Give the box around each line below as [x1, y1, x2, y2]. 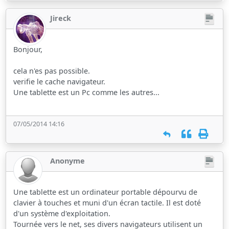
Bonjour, [13, 44, 43, 54]
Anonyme [50, 155, 85, 166]
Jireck [50, 13, 72, 23]
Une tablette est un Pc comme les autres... [13, 87, 160, 97]
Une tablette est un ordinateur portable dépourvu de [13, 187, 198, 197]
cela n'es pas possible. [13, 65, 90, 76]
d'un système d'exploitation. [13, 209, 111, 219]
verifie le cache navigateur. [13, 76, 106, 86]
